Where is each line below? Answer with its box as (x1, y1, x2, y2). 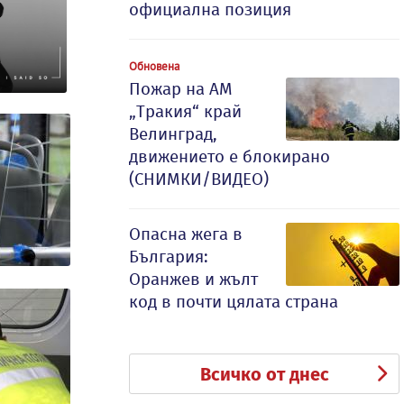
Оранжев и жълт (129, 269, 258, 289)
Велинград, (129, 124, 217, 144)
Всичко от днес (199, 363, 329, 385)
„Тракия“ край (129, 101, 242, 122)
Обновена (129, 59, 179, 73)
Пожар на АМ (129, 78, 233, 99)
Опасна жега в (129, 224, 243, 244)
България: (129, 246, 208, 267)
